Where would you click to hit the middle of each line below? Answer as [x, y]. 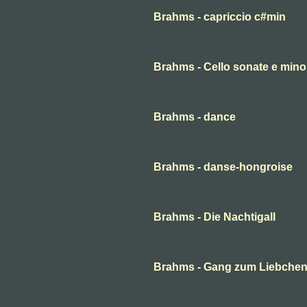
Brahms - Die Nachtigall [214, 217]
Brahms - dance [195, 117]
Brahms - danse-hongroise [223, 167]
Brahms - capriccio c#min [220, 17]
